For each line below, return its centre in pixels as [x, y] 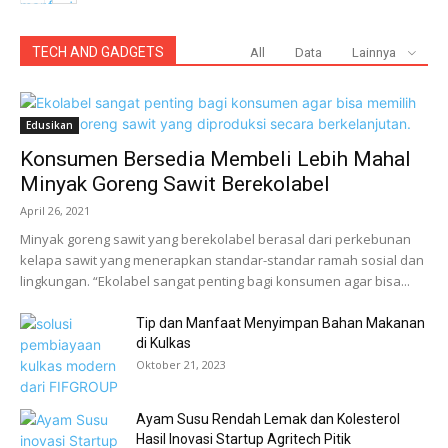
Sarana [43, 217]
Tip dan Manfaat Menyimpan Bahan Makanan [280, 323]
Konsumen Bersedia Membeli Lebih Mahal [215, 159]
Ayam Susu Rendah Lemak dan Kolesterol [268, 419]
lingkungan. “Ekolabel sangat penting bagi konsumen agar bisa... [215, 281]
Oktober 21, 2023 [181, 364]
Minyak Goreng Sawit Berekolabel [175, 184]
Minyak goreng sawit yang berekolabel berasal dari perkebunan [215, 239]
